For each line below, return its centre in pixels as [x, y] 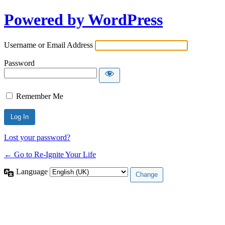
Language [33, 171]
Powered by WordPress [83, 20]
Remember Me [40, 96]
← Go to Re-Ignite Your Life [50, 154]
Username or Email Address [48, 45]
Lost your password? [37, 137]
